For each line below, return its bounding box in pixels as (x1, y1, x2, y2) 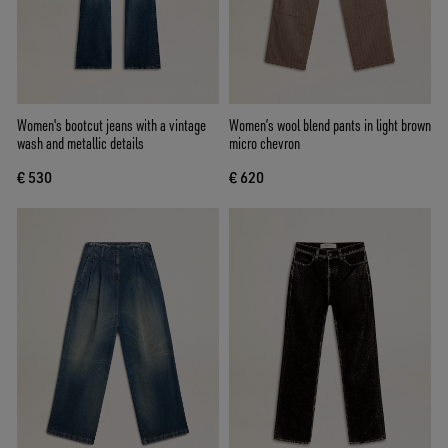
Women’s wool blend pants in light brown (229, 115, 431, 136)
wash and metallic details (17, 133, 144, 154)
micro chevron (229, 133, 300, 154)
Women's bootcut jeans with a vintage (17, 115, 206, 136)
